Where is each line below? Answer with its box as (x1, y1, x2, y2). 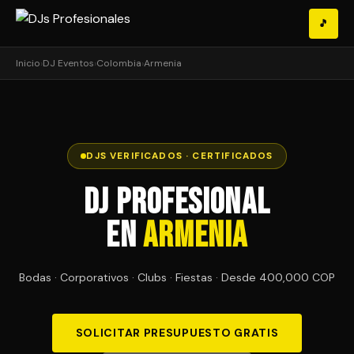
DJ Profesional (84, 182, 270, 224)
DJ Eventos (43, 57, 94, 70)
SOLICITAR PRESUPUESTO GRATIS (75, 326, 279, 340)
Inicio (16, 57, 40, 70)
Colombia (96, 57, 141, 70)
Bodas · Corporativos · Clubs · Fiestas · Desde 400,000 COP (19, 270, 335, 284)
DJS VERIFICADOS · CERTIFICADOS (86, 149, 273, 162)
